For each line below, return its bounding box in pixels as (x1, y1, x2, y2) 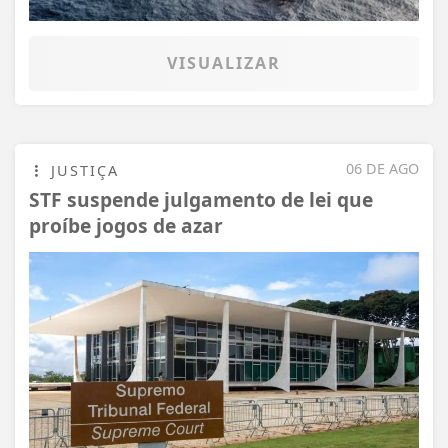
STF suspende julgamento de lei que (29, 186, 373, 214)
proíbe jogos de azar (29, 212, 223, 240)
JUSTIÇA (45, 161, 119, 181)
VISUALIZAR (167, 52, 281, 75)
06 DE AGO (346, 159, 419, 179)
